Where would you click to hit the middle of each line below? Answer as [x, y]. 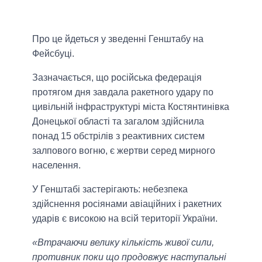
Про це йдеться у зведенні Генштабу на [118, 39]
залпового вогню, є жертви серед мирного [124, 151]
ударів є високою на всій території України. [125, 219]
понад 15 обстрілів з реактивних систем [118, 136]
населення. [56, 166]
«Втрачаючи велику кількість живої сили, [123, 243]
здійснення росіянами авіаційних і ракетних [127, 204]
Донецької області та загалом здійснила [118, 122]
